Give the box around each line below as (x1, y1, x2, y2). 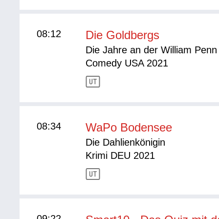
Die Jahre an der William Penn (86, 44, 218, 56)
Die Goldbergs (86, 28, 160, 42)
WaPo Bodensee (86, 121, 173, 134)
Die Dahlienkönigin (86, 137, 166, 148)
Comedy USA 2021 (86, 58, 169, 69)
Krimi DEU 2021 (86, 150, 155, 161)
